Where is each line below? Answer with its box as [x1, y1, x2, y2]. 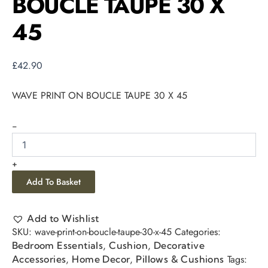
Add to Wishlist [27, 212, 99, 224]
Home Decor [72, 252, 130, 265]
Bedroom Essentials [12, 239, 103, 251]
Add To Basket [26, 175, 81, 188]
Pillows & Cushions [136, 252, 224, 265]
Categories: [175, 224, 221, 239]
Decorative [154, 239, 205, 251]
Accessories [12, 252, 66, 265]
